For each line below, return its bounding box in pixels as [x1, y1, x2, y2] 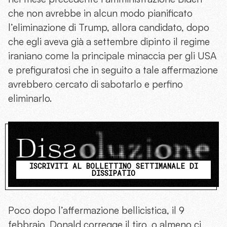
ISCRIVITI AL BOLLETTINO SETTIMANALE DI [29, 161, 198, 171]
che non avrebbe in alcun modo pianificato [8, 7, 193, 19]
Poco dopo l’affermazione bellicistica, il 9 [8, 204, 184, 217]
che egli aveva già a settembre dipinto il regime [8, 35, 210, 48]
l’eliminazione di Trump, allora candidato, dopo [8, 21, 209, 33]
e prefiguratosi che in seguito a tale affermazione [8, 64, 218, 76]
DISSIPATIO [92, 168, 135, 178]
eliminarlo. [8, 92, 52, 104]
